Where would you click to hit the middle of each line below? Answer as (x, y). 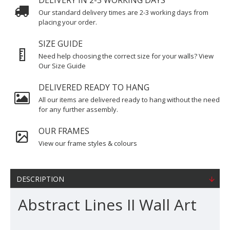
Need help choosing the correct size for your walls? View (126, 56)
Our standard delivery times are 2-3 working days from (123, 12)
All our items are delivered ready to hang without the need (129, 100)
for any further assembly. (78, 109)
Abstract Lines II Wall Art (107, 205)
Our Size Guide (62, 66)
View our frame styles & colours (88, 143)
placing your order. (68, 22)
